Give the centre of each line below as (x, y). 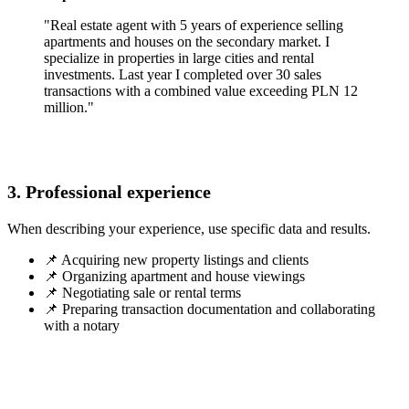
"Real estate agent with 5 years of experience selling (194, 26)
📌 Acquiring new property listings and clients (176, 260)
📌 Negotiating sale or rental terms (142, 293)
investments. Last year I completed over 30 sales (183, 75)
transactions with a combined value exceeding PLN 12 (201, 91)
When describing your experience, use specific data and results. (189, 229)
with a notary (82, 326)
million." (69, 108)
